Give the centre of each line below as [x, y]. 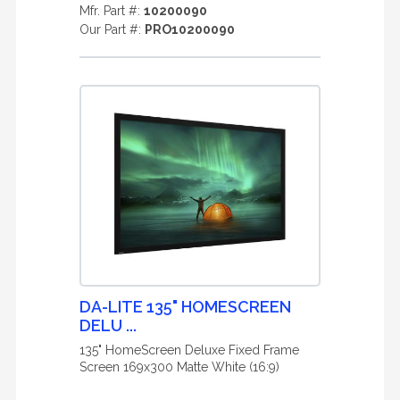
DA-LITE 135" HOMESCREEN [185, 307]
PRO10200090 [190, 29]
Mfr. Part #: [112, 11]
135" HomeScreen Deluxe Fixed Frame [189, 350]
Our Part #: [112, 29]
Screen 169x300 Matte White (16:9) [179, 367]
